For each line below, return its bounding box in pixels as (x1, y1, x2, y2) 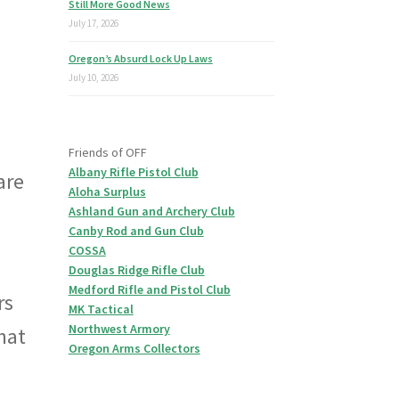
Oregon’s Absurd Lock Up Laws (68, 52, 213, 66)
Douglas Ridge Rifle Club (68, 262, 205, 278)
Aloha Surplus (68, 183, 146, 199)
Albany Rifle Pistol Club (68, 164, 199, 180)
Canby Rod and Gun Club (68, 223, 204, 239)
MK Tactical (68, 301, 134, 317)
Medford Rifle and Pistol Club (68, 281, 231, 297)
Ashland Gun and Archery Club (68, 203, 235, 219)
